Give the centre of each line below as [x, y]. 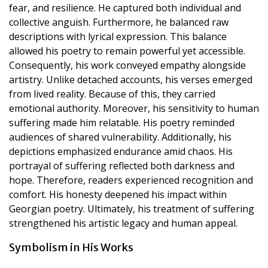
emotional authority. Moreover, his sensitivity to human [134, 108]
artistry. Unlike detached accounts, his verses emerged [131, 79]
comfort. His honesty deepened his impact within [118, 194]
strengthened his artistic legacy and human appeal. [123, 223]
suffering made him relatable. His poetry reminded [122, 122]
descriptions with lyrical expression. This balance [118, 36]
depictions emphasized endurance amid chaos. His [121, 151]
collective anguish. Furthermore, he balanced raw [119, 22]
